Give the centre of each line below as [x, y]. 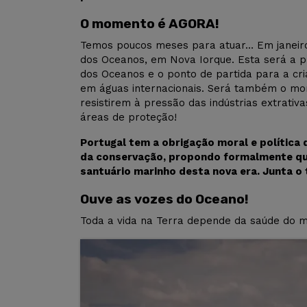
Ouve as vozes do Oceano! [164, 199]
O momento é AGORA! [150, 24]
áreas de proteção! [128, 118]
